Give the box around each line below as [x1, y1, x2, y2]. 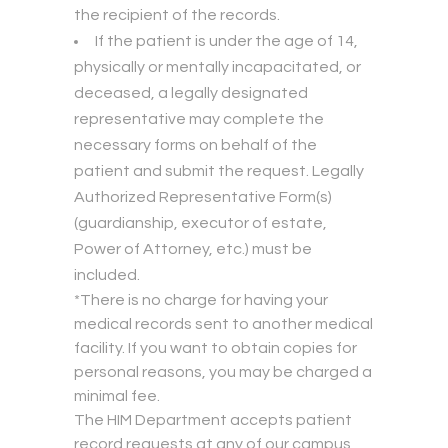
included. [74, 267, 140, 284]
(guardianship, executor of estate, [74, 215, 327, 232]
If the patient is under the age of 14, [95, 33, 358, 50]
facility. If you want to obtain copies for [74, 340, 357, 357]
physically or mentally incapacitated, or [74, 59, 361, 76]
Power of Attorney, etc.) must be [74, 241, 312, 258]
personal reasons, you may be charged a [74, 364, 372, 381]
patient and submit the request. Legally [74, 163, 364, 180]
